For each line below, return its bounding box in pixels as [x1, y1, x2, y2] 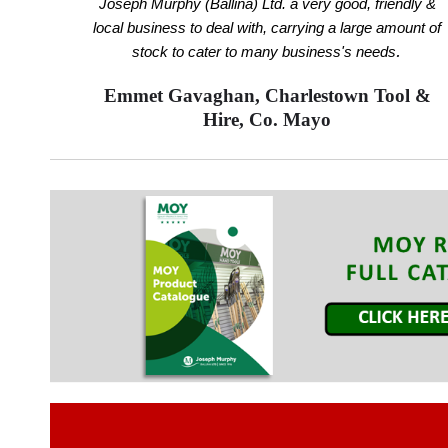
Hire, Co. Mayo [203, 109, 332, 131]
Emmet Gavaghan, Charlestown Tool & [103, 85, 431, 107]
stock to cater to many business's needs [132, 44, 397, 61]
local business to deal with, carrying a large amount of [93, 20, 442, 37]
